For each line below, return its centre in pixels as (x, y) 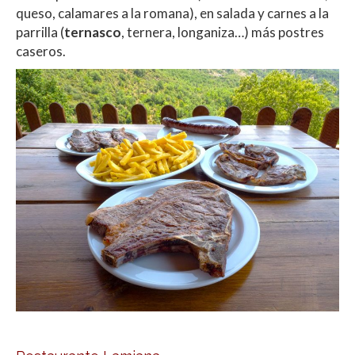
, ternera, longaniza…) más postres (223, 32)
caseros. (41, 52)
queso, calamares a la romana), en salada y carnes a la (172, 13)
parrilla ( (40, 32)
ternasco (93, 32)
